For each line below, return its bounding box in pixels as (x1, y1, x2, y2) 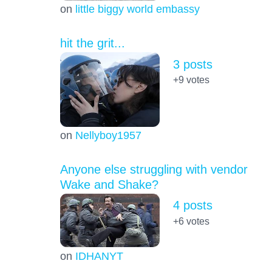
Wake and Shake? (59, 178, 158, 192)
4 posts (172, 199, 212, 212)
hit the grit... (59, 36, 125, 50)
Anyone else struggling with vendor (59, 163, 248, 177)
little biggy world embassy (75, 2, 200, 16)
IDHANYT (75, 249, 123, 262)
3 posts (172, 57, 212, 71)
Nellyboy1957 (75, 129, 141, 142)
